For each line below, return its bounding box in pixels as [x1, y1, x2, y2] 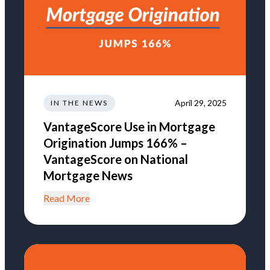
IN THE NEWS [51, 98, 108, 107]
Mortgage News [43, 168, 133, 183]
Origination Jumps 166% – [43, 135, 187, 150]
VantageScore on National [43, 151, 188, 166]
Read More [43, 192, 90, 204]
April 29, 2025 [175, 97, 227, 108]
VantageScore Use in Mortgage [43, 119, 215, 134]
